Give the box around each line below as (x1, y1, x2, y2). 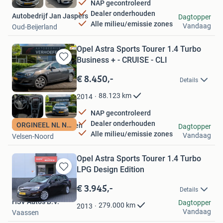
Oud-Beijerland (12, 22, 57, 31)
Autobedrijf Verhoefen (12, 121, 83, 130)
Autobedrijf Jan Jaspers (12, 11, 88, 20)
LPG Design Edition (77, 165, 144, 175)
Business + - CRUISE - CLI (77, 55, 167, 65)
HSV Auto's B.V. (12, 198, 59, 206)
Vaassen (12, 209, 39, 217)
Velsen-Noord (12, 132, 54, 141)
